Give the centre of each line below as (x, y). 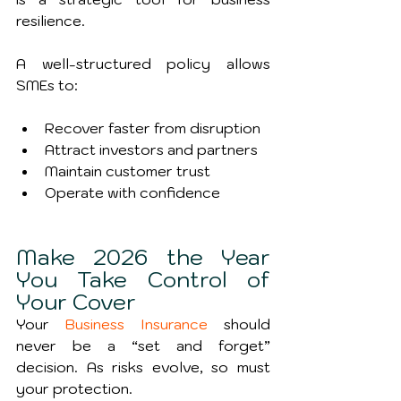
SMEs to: (47, 85)
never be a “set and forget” (143, 346)
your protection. (74, 389)
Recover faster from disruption (153, 128)
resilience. (51, 21)
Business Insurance (137, 324)
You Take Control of (143, 280)
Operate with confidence (132, 193)
